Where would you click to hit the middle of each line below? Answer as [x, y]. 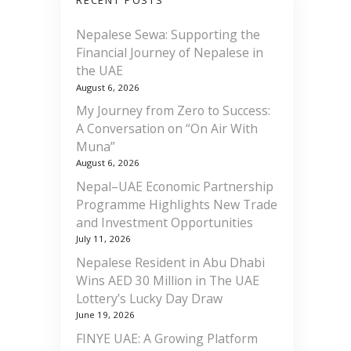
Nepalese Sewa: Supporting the [168, 35]
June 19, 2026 [105, 314]
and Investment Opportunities [165, 222]
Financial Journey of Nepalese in [170, 53]
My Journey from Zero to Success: [173, 111]
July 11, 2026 [103, 239]
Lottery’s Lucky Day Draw [149, 298]
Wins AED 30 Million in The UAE [168, 280]
